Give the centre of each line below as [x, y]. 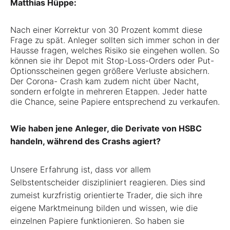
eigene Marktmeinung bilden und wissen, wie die [104, 208]
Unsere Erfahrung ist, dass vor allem [81, 170]
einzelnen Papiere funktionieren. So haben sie [97, 221]
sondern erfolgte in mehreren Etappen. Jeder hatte [109, 92]
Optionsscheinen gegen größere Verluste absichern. [110, 71]
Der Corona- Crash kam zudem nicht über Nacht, [104, 81]
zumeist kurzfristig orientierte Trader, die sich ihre [106, 195]
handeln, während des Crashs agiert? [85, 141]
